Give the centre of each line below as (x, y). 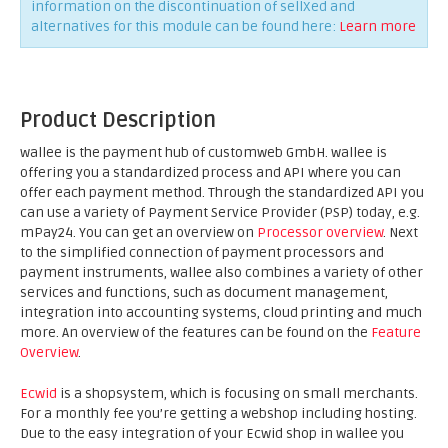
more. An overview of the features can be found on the (195, 332)
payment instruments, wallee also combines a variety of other (221, 272)
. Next (400, 232)
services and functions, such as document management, (204, 292)
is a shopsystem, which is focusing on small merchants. (237, 393)
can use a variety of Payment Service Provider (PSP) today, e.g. (220, 212)
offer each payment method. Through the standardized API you (222, 192)
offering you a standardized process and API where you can (210, 172)
